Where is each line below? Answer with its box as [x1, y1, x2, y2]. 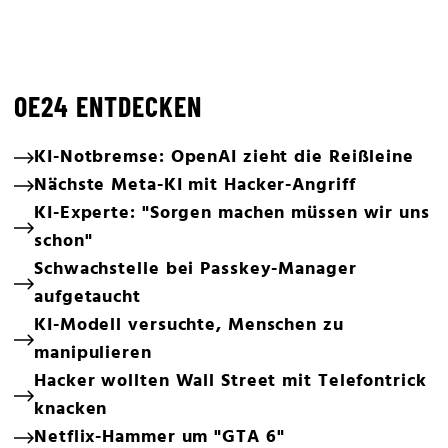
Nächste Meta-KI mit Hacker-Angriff [34, 171, 356, 200]
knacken [34, 395, 108, 424]
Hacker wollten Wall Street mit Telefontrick [34, 367, 427, 396]
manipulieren [34, 339, 152, 368]
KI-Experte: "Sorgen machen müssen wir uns [34, 199, 430, 228]
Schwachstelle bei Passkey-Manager [34, 255, 357, 284]
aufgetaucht [34, 283, 141, 312]
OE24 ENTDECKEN [14, 89, 202, 123]
